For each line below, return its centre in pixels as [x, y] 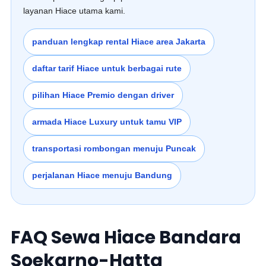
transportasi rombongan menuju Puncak [114, 148]
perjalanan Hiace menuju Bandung [102, 175]
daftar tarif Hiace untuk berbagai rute [107, 68]
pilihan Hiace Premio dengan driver [103, 95]
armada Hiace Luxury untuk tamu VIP [107, 122]
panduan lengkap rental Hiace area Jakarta [119, 42]
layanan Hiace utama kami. [75, 11]
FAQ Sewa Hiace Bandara [126, 237]
